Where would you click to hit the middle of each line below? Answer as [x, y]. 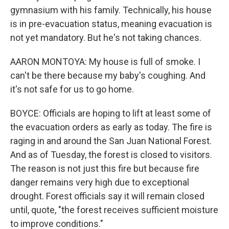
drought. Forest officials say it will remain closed [107, 196]
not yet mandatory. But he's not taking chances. [106, 38]
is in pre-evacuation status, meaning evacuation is [111, 24]
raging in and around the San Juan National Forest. [111, 141]
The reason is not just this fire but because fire [105, 169]
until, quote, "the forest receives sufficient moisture [114, 210]
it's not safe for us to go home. [72, 89]
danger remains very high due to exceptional [100, 182]
